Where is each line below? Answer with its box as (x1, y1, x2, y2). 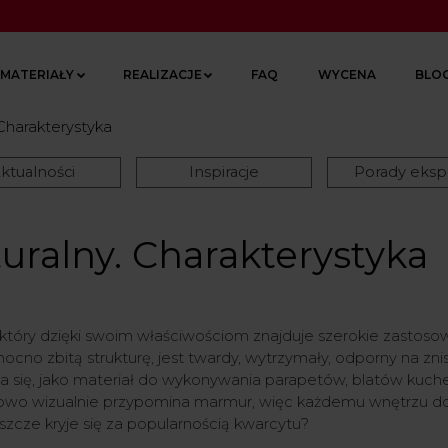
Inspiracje (188, 163, 259, 182)
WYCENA (317, 66, 376, 82)
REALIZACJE (122, 66, 202, 82)
